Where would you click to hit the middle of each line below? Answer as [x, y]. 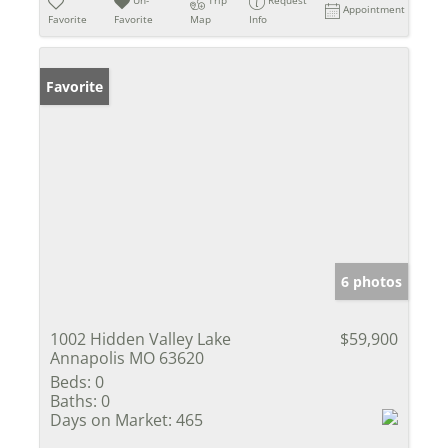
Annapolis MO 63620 [127, 357]
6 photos [371, 281]
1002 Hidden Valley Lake [140, 338]
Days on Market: [111, 419]
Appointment [374, 9]
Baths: [73, 400]
